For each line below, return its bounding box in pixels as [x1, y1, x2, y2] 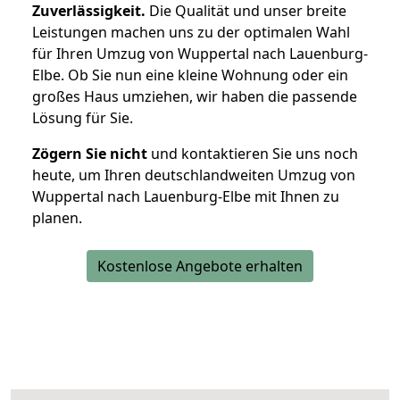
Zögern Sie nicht [32, 144, 147, 164]
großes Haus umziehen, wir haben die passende [32, 87, 357, 107]
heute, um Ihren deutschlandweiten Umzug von [32, 165, 355, 186]
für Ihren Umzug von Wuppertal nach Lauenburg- [32, 44, 368, 64]
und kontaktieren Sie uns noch [147, 144, 358, 164]
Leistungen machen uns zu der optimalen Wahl [32, 22, 350, 43]
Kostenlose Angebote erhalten [97, 256, 303, 277]
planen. [32, 208, 82, 229]
